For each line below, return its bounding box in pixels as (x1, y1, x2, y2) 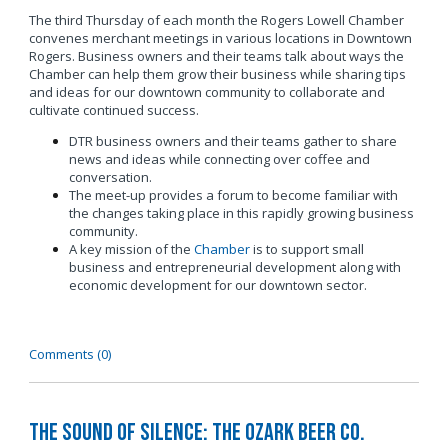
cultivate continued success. (28, 100, 205, 119)
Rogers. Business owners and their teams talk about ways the (28, 46, 404, 65)
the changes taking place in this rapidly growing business (68, 203, 414, 222)
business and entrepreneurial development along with (68, 257, 401, 276)
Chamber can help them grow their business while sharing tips (28, 64, 406, 83)
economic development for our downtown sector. (68, 275, 367, 294)
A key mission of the (68, 239, 194, 258)
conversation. (68, 167, 152, 186)
